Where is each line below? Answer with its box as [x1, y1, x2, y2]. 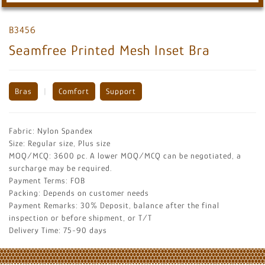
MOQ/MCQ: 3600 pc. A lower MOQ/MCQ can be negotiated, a [9, 150, 241, 160]
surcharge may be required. [9, 163, 112, 173]
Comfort [59, 86, 89, 96]
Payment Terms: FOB [9, 175, 85, 185]
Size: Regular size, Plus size [9, 138, 111, 148]
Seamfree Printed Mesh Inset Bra [9, 41, 210, 58]
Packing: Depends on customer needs [9, 188, 149, 198]
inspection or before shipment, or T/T [9, 212, 152, 222]
